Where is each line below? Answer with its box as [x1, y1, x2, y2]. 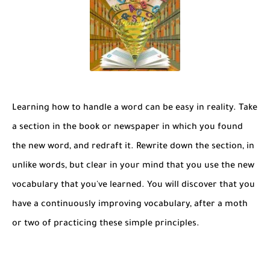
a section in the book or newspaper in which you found [12, 122, 243, 133]
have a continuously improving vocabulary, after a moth [12, 199, 248, 210]
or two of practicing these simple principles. [12, 219, 202, 229]
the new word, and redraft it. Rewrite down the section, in [12, 142, 254, 152]
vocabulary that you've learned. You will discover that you [12, 180, 255, 190]
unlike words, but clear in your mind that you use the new [12, 161, 254, 171]
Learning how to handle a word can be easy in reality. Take [12, 103, 257, 113]
